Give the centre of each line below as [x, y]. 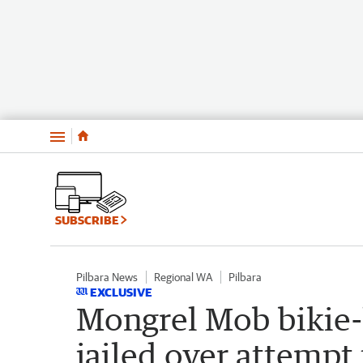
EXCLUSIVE [121, 292]
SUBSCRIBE [88, 220]
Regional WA [183, 277]
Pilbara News [107, 277]
